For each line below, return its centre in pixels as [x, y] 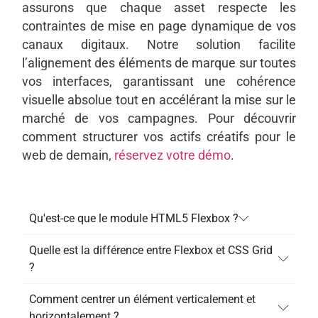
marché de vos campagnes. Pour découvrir [159, 118]
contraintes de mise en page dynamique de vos [159, 26]
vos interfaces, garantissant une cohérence [159, 81]
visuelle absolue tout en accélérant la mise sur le [159, 100]
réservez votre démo [172, 155]
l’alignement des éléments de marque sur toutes [159, 63]
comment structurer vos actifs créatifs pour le [159, 137]
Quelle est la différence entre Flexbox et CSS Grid [150, 250]
